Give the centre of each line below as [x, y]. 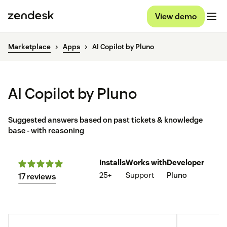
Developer [185, 163]
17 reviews [37, 177]
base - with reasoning [46, 131]
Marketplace [29, 47]
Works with [146, 163]
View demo [176, 16]
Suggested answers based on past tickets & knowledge [105, 120]
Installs [112, 163]
